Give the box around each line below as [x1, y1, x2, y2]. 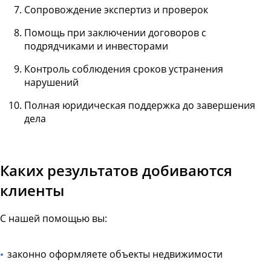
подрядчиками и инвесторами [24, 39, 168, 53]
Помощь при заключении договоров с [24, 25, 206, 39]
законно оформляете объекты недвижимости [7, 247, 223, 261]
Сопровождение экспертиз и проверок [24, 2, 208, 16]
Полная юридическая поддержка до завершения [24, 98, 255, 112]
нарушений [24, 75, 79, 89]
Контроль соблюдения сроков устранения [24, 62, 223, 76]
